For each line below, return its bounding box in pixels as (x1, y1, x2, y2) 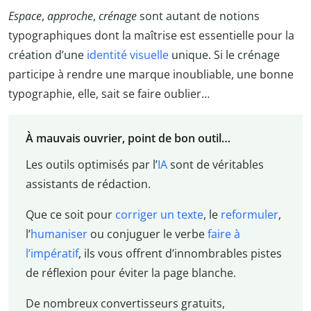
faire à (204, 226, 240, 242)
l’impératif (25, 246, 78, 262)
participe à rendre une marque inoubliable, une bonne (8, 66, 294, 82)
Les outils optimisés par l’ (25, 157, 158, 173)
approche (47, 8, 93, 24)
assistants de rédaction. (25, 176, 151, 192)
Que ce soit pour (25, 207, 112, 223)
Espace (8, 8, 42, 24)
